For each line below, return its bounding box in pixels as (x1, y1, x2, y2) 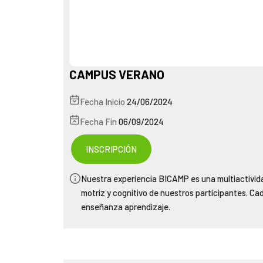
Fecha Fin (79, 116, 117, 127)
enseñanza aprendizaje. (80, 201, 170, 212)
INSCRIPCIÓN (85, 143, 137, 154)
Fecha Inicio (79, 96, 125, 107)
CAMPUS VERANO (69, 66, 164, 82)
